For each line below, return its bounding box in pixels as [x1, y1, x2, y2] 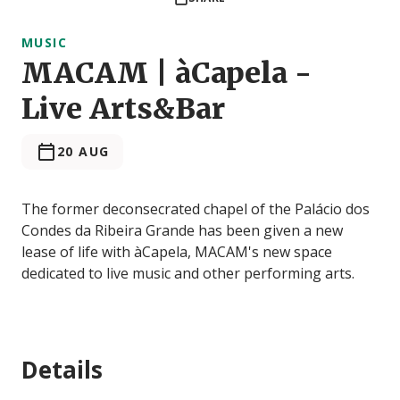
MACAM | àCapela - [21, 55, 312, 92]
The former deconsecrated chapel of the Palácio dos [21, 199, 370, 220]
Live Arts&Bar [21, 91, 225, 128]
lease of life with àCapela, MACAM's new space [21, 242, 332, 262]
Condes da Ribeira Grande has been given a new [21, 221, 343, 241]
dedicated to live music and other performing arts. [21, 263, 354, 284]
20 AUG [57, 143, 110, 161]
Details [21, 354, 103, 387]
